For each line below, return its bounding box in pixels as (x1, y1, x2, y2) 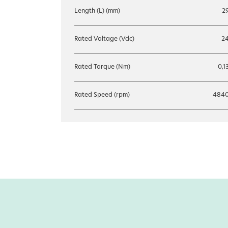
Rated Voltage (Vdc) (74, 36, 134, 42)
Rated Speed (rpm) (74, 92, 130, 98)
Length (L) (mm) (74, 8, 120, 14)
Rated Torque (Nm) (74, 64, 130, 70)
